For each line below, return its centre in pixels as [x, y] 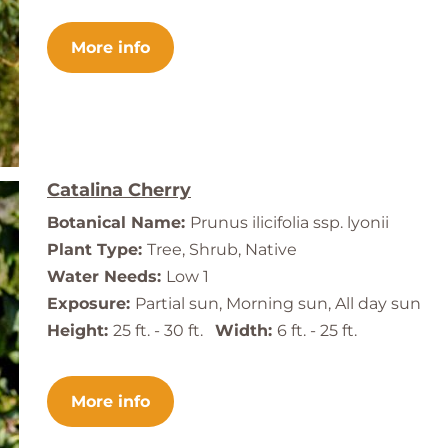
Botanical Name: [118, 223]
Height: [80, 331]
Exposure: [91, 304]
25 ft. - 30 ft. [164, 331]
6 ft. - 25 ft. [317, 331]
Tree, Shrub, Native [222, 250]
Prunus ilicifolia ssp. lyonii [289, 223]
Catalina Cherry [119, 190]
